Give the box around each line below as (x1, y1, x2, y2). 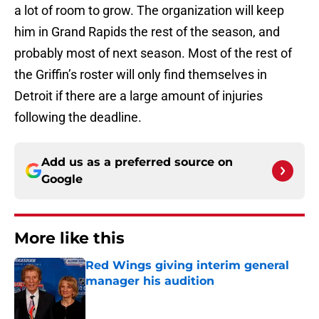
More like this (14, 229, 125, 249)
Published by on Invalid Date (85, 289, 209, 301)
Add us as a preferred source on (41, 155, 233, 169)
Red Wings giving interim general (85, 258, 289, 273)
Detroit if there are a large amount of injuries (14, 88, 263, 104)
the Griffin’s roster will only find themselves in (14, 67, 267, 83)
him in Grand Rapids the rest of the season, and (14, 24, 280, 40)
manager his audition (85, 274, 214, 288)
